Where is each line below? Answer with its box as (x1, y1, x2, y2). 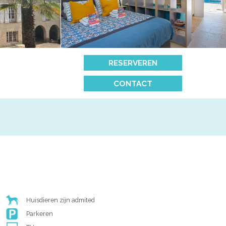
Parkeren (26, 209, 53, 217)
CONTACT (114, 79, 152, 88)
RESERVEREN (108, 59, 157, 68)
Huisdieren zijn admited (26, 196, 95, 204)
